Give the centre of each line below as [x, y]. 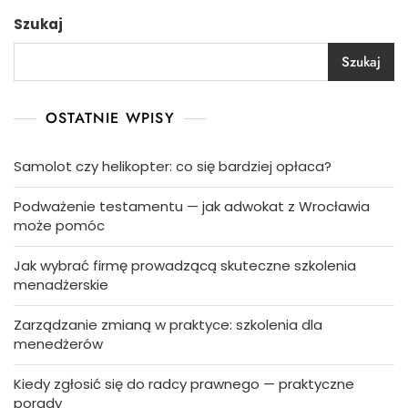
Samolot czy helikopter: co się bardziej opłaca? [173, 167]
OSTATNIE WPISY [110, 118]
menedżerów [58, 344]
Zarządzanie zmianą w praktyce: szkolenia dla [168, 325]
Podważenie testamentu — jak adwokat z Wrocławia [192, 207]
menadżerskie [61, 285]
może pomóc [59, 226]
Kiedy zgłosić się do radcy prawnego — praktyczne [184, 384]
